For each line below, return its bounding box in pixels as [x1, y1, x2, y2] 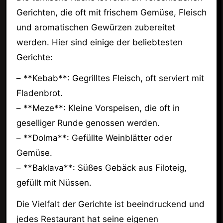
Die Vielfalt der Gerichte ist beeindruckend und [16, 199, 205, 210]
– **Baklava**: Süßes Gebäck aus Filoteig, [16, 163, 187, 173]
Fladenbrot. [16, 88, 63, 99]
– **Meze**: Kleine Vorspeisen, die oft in [16, 103, 180, 113]
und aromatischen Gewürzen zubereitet [16, 22, 175, 32]
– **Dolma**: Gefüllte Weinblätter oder [16, 133, 172, 143]
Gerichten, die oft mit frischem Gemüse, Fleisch [16, 7, 207, 17]
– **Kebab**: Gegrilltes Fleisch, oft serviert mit [16, 73, 204, 84]
